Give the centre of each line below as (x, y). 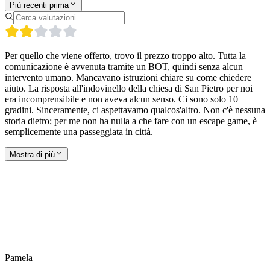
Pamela (19, 257)
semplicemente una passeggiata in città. (79, 131)
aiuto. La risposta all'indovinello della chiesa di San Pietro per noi (129, 88)
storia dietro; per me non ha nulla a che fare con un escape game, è (131, 121)
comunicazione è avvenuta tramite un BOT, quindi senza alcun (124, 66)
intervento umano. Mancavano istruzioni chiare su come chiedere (128, 77)
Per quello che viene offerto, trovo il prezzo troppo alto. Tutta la (125, 55)
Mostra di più (32, 154)
